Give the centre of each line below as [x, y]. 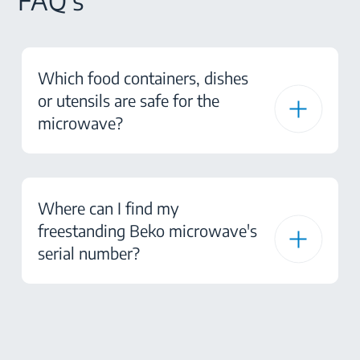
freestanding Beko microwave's [147, 230]
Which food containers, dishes [143, 78]
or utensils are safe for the [129, 100]
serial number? [89, 253]
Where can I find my [108, 208]
